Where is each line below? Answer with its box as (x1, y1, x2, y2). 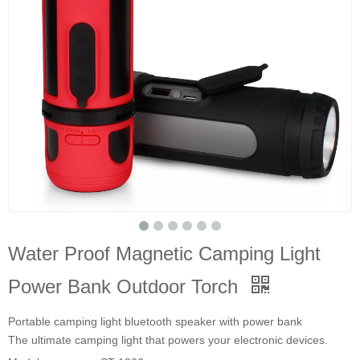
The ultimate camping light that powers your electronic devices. (8, 333, 328, 346)
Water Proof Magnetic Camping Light (8, 242, 321, 264)
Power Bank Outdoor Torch (8, 275, 243, 297)
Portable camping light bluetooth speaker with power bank (8, 314, 302, 328)
